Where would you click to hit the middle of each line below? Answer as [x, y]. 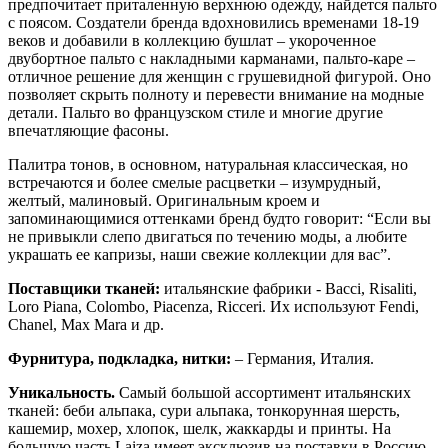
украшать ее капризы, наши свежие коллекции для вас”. [199, 254]
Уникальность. [61, 392]
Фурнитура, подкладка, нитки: [119, 358]
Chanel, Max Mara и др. [86, 324]
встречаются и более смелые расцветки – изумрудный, [194, 182]
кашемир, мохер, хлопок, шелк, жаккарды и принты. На [199, 428]
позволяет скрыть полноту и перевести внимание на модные [216, 94]
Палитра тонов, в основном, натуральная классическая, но [208, 164]
